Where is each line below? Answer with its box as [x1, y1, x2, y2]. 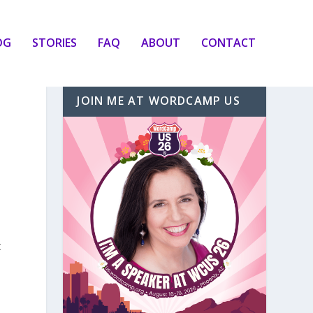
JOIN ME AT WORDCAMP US [77, 92, 240, 108]
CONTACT [201, 34, 256, 50]
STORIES [31, 34, 77, 50]
